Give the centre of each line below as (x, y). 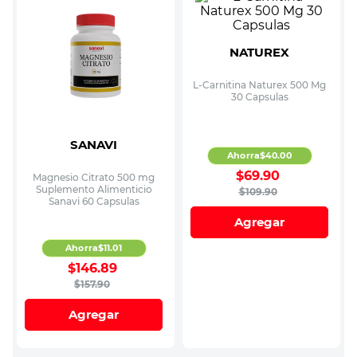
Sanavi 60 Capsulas (94, 201)
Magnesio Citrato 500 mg (94, 177)
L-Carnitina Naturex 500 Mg (259, 84)
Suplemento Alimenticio (94, 189)
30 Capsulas (259, 96)
